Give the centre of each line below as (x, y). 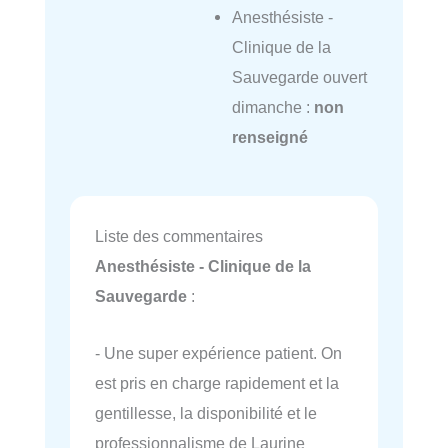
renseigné (269, 136)
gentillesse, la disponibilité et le (206, 412)
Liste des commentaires (179, 236)
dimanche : (272, 106)
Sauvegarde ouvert (299, 76)
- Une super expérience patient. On (218, 352)
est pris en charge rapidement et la (217, 382)
